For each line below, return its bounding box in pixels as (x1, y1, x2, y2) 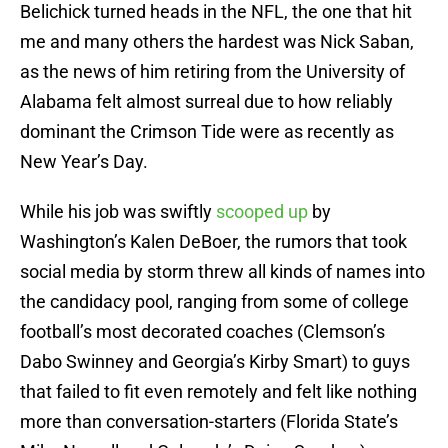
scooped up (216, 201, 308, 223)
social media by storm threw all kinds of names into (20, 261, 425, 283)
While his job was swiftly (20, 201, 216, 223)
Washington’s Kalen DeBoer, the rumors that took (20, 231, 407, 253)
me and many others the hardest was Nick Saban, (20, 31, 414, 53)
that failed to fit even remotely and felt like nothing (20, 381, 417, 403)
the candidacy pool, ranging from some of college (20, 291, 409, 313)
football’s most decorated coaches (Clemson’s (20, 321, 385, 343)
